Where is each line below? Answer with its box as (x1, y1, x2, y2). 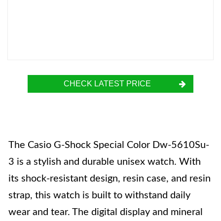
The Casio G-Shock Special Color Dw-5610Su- (8, 140, 209, 150)
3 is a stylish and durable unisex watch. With (8, 157, 201, 167)
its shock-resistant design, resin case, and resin (8, 174, 211, 184)
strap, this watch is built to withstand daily (8, 190, 190, 200)
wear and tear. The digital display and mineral (8, 207, 203, 217)
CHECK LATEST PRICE (63, 79, 151, 88)
